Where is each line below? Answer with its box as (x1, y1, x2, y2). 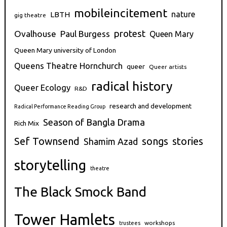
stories (172, 135, 204, 147)
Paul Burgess (60, 28, 110, 39)
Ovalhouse (14, 28, 57, 39)
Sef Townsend (14, 135, 80, 147)
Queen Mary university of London (14, 46, 117, 54)
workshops (144, 219, 175, 226)
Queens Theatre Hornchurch (14, 60, 123, 70)
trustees (119, 219, 141, 226)
